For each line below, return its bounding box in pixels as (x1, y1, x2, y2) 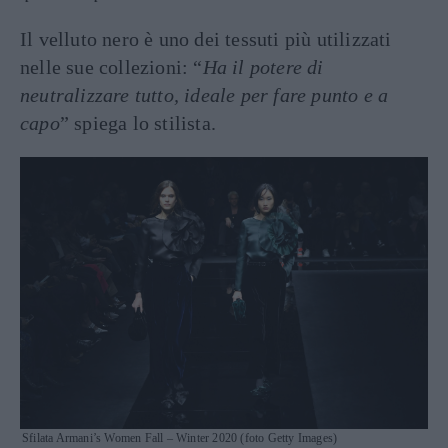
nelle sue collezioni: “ (20, 56, 203, 79)
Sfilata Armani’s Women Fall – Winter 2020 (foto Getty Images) (22, 431, 338, 446)
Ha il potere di (202, 56, 324, 79)
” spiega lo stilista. (59, 112, 217, 135)
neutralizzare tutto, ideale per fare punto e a (20, 84, 389, 107)
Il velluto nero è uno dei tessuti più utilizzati (20, 28, 392, 51)
